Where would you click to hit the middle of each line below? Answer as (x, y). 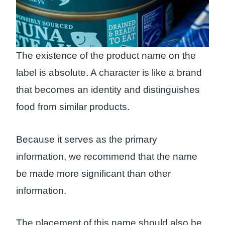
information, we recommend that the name (107, 156)
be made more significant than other (93, 173)
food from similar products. (73, 106)
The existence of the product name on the (106, 55)
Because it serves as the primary (87, 139)
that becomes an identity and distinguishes (108, 89)
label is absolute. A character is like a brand (109, 72)
